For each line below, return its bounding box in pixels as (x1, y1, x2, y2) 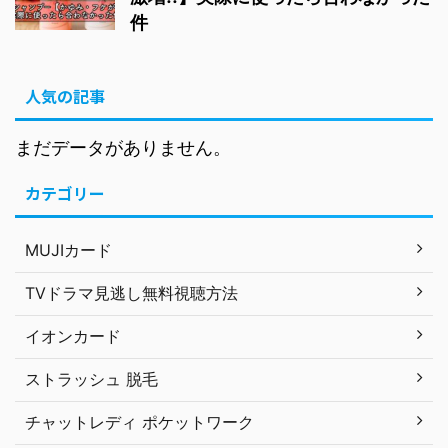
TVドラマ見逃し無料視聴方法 (25, 283, 238, 304)
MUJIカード (25, 240, 112, 261)
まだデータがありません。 (15, 137, 231, 159)
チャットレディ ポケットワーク (25, 412, 254, 433)
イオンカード (25, 326, 121, 347)
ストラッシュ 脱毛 (25, 369, 158, 390)
